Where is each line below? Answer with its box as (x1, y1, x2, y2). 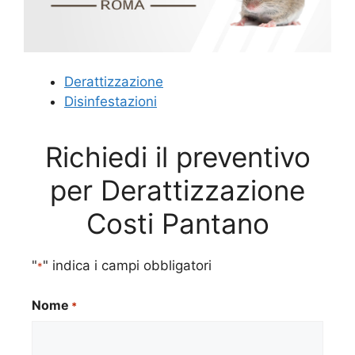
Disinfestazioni (64, 94, 157, 110)
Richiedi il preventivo (44, 139, 311, 174)
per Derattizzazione (50, 173, 305, 207)
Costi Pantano (86, 206, 269, 240)
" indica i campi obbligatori (43, 257, 212, 273)
